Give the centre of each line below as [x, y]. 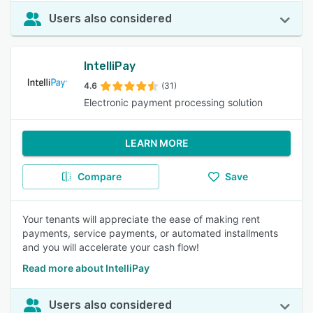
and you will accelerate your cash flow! [111, 247]
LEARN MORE [156, 143]
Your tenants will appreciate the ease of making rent [141, 219]
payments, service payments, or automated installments [150, 233]
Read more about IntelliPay [86, 268]
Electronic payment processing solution [173, 102]
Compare [99, 176]
